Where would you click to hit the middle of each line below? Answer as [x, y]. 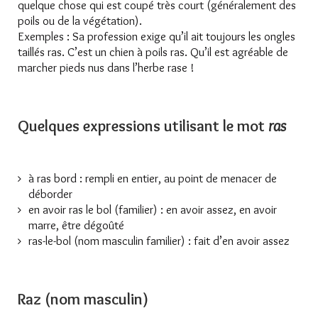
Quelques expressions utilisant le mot [143, 126]
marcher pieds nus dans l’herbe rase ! [106, 67]
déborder [50, 193]
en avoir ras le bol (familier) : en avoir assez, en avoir [153, 209]
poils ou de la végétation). [80, 20]
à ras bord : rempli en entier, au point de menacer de [153, 178]
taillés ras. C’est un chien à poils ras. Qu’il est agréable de [153, 51]
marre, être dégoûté [76, 225]
